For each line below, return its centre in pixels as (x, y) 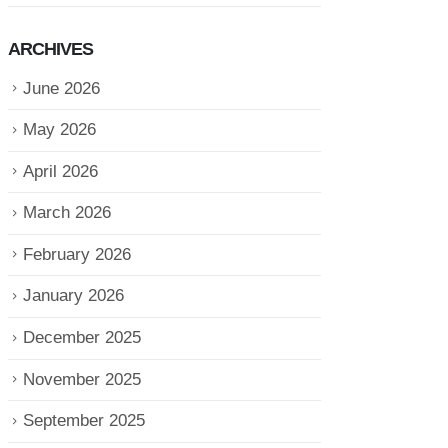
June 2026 (61, 88)
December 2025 (81, 337)
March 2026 (66, 213)
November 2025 (81, 379)
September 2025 (83, 421)
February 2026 (76, 254)
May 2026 (59, 130)
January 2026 (73, 296)
